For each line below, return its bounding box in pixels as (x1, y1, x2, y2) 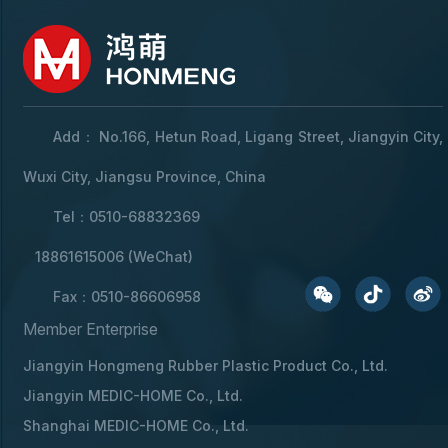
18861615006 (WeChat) (23, 248, 194, 266)
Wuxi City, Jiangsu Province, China (23, 168, 267, 186)
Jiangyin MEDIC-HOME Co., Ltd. (23, 387, 244, 405)
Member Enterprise (23, 319, 159, 340)
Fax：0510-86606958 (53, 288, 202, 306)
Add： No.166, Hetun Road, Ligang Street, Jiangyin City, (53, 128, 444, 146)
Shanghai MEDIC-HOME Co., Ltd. (23, 417, 250, 435)
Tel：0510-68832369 (53, 208, 201, 226)
